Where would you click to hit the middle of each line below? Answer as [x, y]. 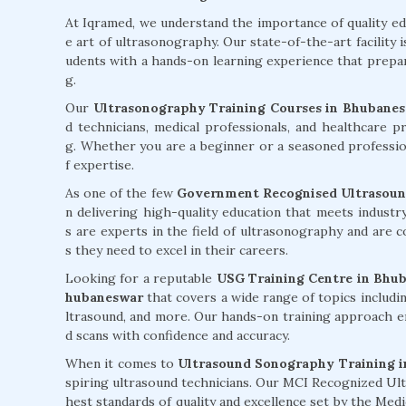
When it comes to [122, 364]
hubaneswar [104, 298]
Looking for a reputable [141, 279]
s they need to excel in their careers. [177, 251]
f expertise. [100, 165]
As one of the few [121, 193]
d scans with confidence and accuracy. [178, 336]
